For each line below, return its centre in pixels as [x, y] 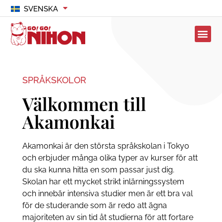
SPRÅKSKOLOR [54, 80]
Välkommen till [84, 104]
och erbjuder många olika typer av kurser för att [110, 158]
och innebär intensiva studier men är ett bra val [107, 194]
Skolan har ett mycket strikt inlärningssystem [103, 182]
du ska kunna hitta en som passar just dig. [98, 170]
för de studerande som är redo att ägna [94, 206]
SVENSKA [41, 9]
